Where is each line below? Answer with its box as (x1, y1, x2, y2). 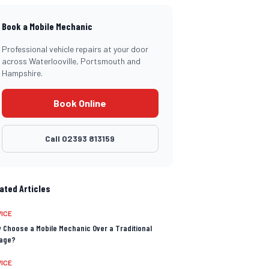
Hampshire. (1, 68, 43, 78)
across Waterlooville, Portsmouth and (1, 56, 141, 66)
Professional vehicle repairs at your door (1, 44, 148, 54)
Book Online (53, 97, 107, 109)
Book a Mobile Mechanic (1, 20, 92, 32)
